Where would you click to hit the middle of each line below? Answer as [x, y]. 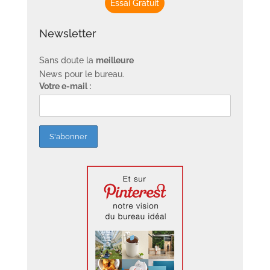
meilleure [115, 60]
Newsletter [67, 33]
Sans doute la [67, 60]
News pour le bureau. [81, 74]
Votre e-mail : [65, 86]
